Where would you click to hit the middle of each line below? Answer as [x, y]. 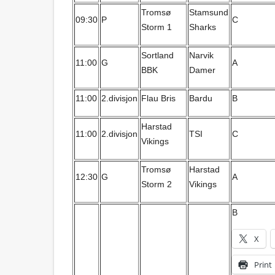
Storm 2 [157, 184]
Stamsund [209, 12]
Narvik [201, 55]
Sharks [203, 27]
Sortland [157, 55]
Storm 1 [157, 27]
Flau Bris [158, 98]
